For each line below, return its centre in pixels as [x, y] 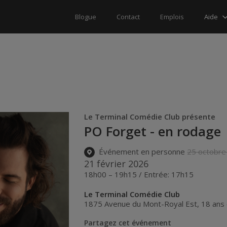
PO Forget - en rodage [153, 131]
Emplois [172, 17]
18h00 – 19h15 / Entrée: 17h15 [139, 174]
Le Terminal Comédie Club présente [150, 117]
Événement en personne [142, 152]
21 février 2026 [117, 163]
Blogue [86, 17]
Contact [128, 17]
